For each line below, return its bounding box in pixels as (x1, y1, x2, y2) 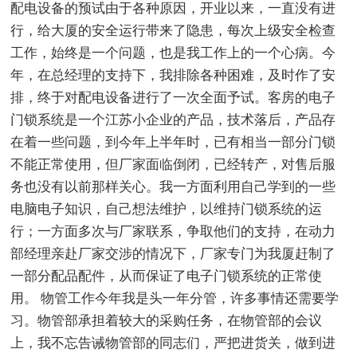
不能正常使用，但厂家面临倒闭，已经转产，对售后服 (10, 157, 336, 173)
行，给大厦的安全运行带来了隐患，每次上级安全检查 (10, 23, 336, 39)
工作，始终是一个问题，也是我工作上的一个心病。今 (10, 45, 336, 61)
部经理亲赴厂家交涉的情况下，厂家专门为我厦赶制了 (10, 246, 336, 262)
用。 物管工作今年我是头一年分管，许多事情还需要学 (10, 291, 339, 307)
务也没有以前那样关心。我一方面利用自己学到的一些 (10, 179, 336, 195)
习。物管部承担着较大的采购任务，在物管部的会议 (10, 313, 323, 329)
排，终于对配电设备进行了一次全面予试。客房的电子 (10, 90, 336, 106)
